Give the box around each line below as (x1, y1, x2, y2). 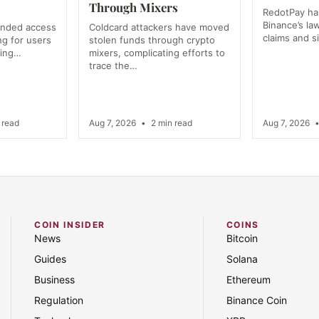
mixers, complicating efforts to (89, 47, 226, 59)
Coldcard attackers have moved (89, 21, 230, 33)
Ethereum (226, 273, 271, 286)
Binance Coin (226, 294, 287, 307)
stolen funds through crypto (89, 34, 216, 46)
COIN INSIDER (34, 219, 106, 231)
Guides (34, 253, 66, 266)
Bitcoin (226, 232, 258, 245)
